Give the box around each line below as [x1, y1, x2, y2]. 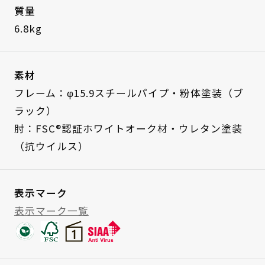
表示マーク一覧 [14, 203, 89, 218]
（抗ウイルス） [14, 139, 89, 154]
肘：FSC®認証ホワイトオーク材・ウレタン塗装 [14, 121, 243, 136]
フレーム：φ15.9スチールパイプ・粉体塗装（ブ [14, 86, 244, 101]
